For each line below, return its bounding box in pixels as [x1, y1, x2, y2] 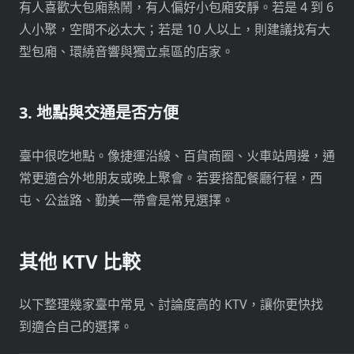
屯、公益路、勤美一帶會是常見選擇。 [19, 191, 234, 209]
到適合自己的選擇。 [19, 318, 133, 336]
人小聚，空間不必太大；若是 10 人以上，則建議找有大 [19, 21, 330, 39]
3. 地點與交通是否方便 [19, 102, 179, 124]
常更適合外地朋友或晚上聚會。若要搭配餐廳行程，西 [19, 169, 322, 187]
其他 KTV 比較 [19, 248, 141, 275]
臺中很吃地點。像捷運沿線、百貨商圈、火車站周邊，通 [19, 147, 335, 165]
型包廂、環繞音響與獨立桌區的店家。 [19, 43, 234, 61]
